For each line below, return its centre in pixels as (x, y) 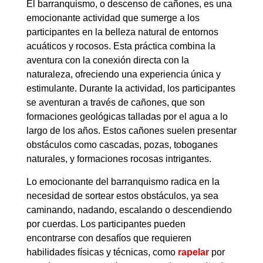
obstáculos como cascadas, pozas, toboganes (122, 145)
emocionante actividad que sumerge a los (113, 18)
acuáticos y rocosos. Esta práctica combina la (121, 46)
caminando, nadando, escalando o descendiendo (129, 210)
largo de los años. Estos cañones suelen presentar (131, 131)
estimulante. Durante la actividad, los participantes (131, 89)
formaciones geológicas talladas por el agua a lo (127, 117)
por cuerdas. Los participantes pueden (106, 224)
